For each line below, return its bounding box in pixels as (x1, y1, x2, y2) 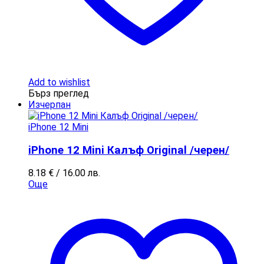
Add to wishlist (28, 76, 90, 88)
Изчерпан (28, 98, 71, 110)
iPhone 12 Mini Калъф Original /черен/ (28, 143, 229, 157)
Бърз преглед (28, 87, 89, 99)
